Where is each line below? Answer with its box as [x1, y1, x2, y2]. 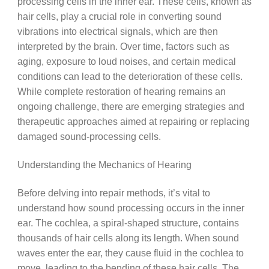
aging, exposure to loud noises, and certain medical [17, 56, 236, 67]
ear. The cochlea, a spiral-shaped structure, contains [17, 217, 239, 228]
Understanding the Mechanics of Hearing [17, 159, 192, 170]
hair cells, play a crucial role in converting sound [17, 11, 222, 22]
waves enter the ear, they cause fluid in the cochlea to [17, 247, 244, 258]
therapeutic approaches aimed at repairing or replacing [17, 116, 250, 127]
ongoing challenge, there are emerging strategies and [17, 101, 244, 112]
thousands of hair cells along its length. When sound [17, 232, 239, 243]
